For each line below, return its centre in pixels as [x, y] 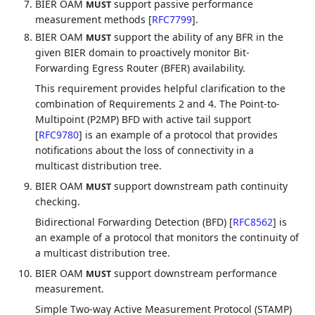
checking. [58, 201]
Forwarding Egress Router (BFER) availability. [141, 68]
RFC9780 [59, 135]
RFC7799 [172, 19]
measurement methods [92, 19]
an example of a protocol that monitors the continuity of [167, 237]
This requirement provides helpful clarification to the [161, 88]
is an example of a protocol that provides [180, 135]
